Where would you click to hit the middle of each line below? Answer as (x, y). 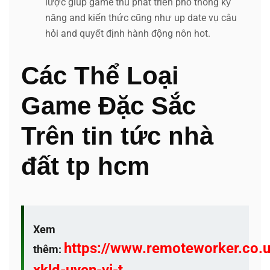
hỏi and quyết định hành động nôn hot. (128, 33)
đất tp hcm (85, 166)
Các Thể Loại (100, 75)
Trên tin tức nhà (117, 136)
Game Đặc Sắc (108, 105)
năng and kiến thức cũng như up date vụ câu (141, 17)
